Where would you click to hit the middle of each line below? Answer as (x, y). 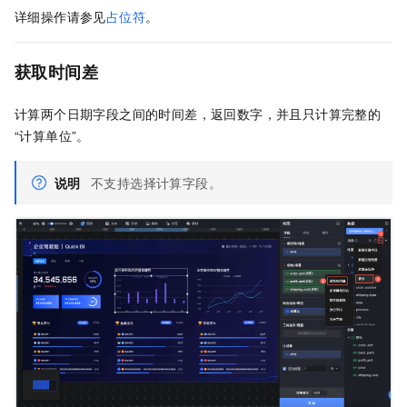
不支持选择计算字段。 (156, 182)
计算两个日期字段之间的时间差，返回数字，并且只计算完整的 (198, 113)
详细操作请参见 (60, 16)
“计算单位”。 (52, 135)
